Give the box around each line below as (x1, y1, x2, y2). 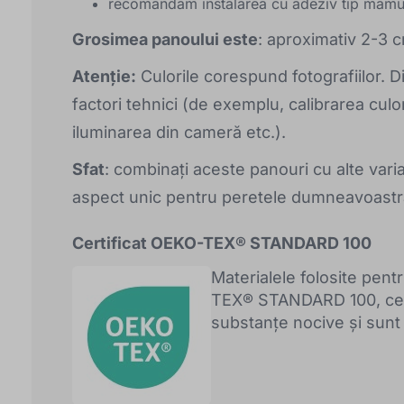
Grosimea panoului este (72, 30, 258, 50)
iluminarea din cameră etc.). (72, 123, 286, 142)
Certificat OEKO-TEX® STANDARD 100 (72, 234, 372, 253)
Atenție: (72, 67, 136, 87)
